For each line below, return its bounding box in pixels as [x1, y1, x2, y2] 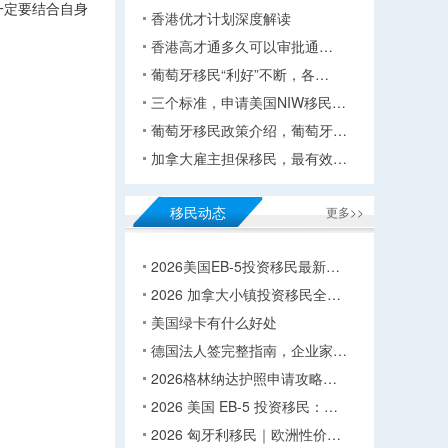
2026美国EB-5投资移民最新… [151, 256, 340, 276]
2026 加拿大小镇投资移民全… [151, 284, 341, 304]
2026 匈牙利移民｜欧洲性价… [151, 424, 341, 444]
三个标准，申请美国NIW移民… [151, 92, 346, 112]
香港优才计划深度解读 [151, 8, 291, 28]
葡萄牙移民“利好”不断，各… [151, 64, 329, 84]
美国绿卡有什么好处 [151, 312, 277, 332]
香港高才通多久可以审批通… [151, 36, 333, 56]
